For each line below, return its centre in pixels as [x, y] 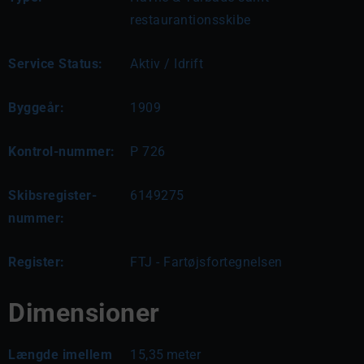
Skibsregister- [52, 195]
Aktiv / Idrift [167, 64]
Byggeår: [36, 108]
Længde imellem [60, 355]
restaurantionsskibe [191, 20]
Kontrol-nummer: [62, 152]
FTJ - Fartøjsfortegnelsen [206, 262]
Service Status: [56, 64]
